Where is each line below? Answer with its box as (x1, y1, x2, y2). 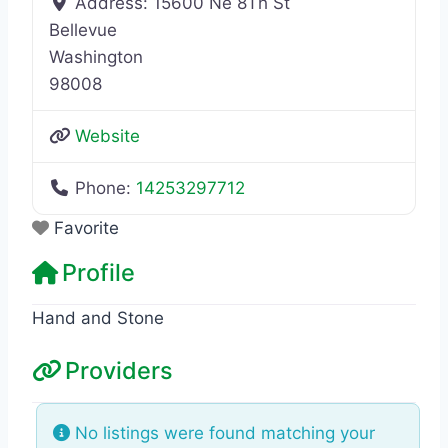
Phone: (75, 177, 137, 198)
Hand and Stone (32, 307, 164, 328)
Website (75, 125, 141, 146)
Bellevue (49, 19, 117, 40)
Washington (49, 46, 143, 67)
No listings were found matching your (70, 422, 375, 443)
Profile (62, 257, 135, 287)
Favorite (54, 217, 119, 238)
